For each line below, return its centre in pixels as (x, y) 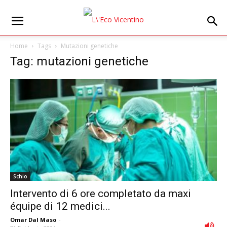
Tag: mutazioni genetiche (79, 61)
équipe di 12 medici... (60, 206)
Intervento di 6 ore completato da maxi (101, 194)
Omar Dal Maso (33, 220)
